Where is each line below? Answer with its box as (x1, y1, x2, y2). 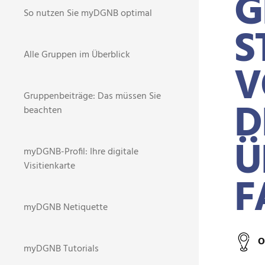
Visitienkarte (24, 159, 75, 174)
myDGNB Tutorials (24, 241, 99, 257)
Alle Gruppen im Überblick (24, 47, 130, 63)
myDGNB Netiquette (24, 200, 108, 215)
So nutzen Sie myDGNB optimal (24, 6, 152, 21)
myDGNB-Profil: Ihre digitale (24, 144, 138, 160)
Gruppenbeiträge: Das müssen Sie (24, 89, 161, 104)
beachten (24, 103, 62, 118)
